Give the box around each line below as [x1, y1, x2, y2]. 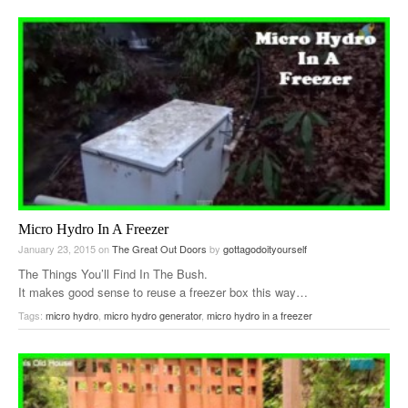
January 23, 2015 [18, 241, 98, 257]
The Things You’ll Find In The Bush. [18, 265, 208, 283]
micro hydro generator [104, 308, 201, 323]
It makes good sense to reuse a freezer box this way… [18, 283, 308, 301]
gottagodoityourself [223, 241, 307, 257]
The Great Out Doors [112, 241, 207, 257]
